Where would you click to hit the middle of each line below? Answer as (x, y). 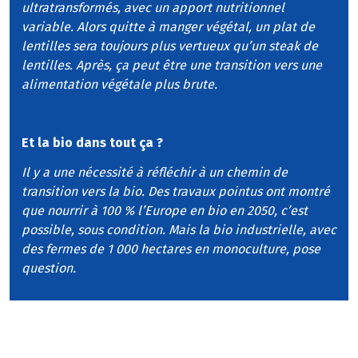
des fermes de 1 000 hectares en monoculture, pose (171, 249)
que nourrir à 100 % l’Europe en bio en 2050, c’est (165, 211)
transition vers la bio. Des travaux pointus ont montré (176, 192)
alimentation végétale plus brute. (119, 84)
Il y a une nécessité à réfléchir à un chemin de (155, 173)
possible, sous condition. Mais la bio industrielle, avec (179, 230)
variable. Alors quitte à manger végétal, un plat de (168, 26)
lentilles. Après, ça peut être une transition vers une (172, 65)
